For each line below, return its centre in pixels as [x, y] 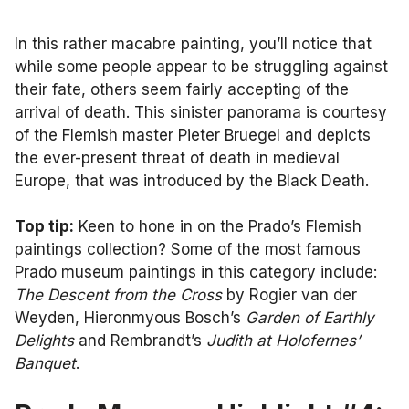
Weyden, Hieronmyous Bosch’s [130, 318]
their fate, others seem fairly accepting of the [182, 89]
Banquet [45, 363]
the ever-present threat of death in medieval [177, 157]
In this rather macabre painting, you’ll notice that [193, 43]
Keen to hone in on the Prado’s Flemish [218, 226]
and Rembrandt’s [140, 341]
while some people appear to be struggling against [201, 66]
